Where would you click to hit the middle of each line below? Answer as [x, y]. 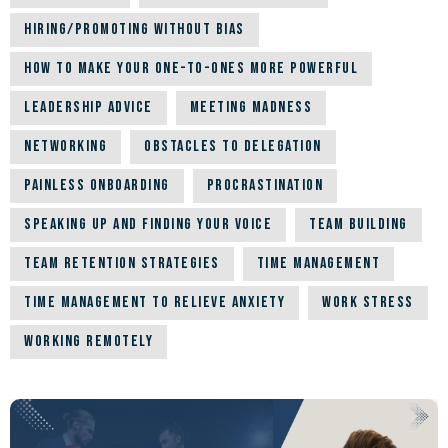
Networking [65, 147]
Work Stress [368, 303]
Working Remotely [88, 342]
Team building [358, 225]
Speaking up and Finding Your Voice [148, 225]
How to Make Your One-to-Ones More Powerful [191, 69]
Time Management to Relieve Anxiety [154, 303]
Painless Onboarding [97, 186]
